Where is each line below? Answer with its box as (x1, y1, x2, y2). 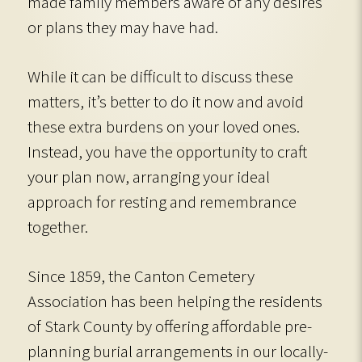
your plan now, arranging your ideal (27, 166, 270, 187)
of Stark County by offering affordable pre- (27, 315, 312, 337)
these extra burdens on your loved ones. (27, 116, 300, 137)
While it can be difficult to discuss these (27, 65, 293, 87)
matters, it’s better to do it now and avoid (27, 90, 304, 112)
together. (27, 216, 88, 238)
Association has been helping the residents (27, 290, 322, 312)
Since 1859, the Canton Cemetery (27, 265, 255, 287)
